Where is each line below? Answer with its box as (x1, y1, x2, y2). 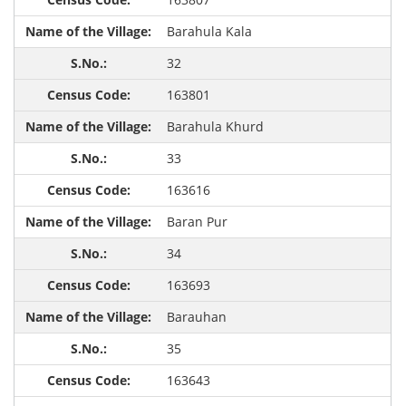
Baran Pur (166, 213, 227, 231)
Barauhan (166, 308, 227, 326)
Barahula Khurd (166, 118, 264, 136)
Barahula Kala (166, 23, 252, 41)
